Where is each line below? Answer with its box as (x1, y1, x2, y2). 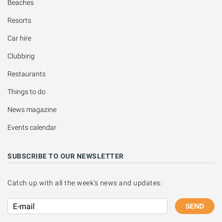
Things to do (7, 88, 46, 96)
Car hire (7, 34, 31, 42)
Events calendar (7, 123, 56, 131)
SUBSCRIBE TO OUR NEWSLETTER (7, 152, 124, 160)
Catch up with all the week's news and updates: (7, 179, 162, 187)
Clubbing (7, 52, 35, 60)
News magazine (7, 106, 56, 113)
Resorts (7, 16, 31, 24)
